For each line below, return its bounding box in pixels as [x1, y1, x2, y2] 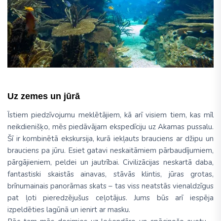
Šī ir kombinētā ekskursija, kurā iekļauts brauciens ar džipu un [7, 133, 214, 144]
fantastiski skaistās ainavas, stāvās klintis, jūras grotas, [7, 169, 214, 179]
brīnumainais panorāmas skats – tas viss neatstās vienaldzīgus [7, 181, 214, 191]
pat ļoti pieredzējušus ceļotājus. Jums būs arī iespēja [7, 192, 214, 203]
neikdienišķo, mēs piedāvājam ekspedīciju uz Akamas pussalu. [7, 121, 214, 132]
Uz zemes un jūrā [7, 91, 80, 101]
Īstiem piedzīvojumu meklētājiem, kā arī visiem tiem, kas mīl [7, 110, 214, 120]
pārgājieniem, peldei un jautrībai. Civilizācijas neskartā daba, [7, 157, 214, 167]
